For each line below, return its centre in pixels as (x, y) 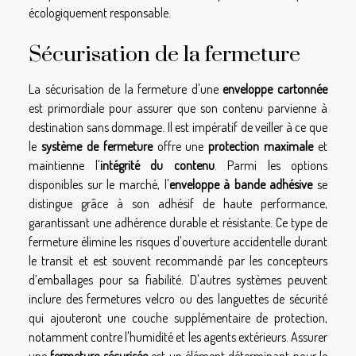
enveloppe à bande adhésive (241, 184)
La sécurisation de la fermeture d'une (126, 89)
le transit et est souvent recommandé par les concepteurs (178, 260)
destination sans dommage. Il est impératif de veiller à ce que (178, 127)
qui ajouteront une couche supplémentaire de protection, (178, 317)
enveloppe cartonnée (275, 89)
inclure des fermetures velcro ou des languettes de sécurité (178, 298)
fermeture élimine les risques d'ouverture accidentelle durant (178, 241)
